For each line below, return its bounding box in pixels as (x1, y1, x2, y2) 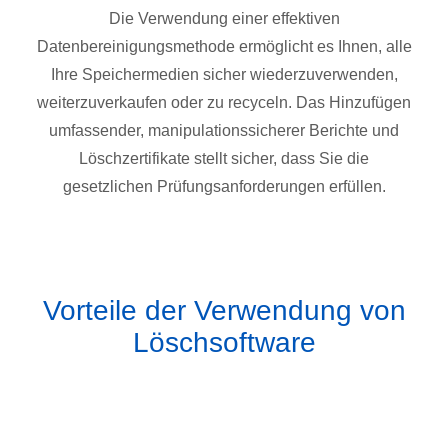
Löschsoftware (132, 327, 316, 358)
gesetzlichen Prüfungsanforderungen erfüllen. (62, 178, 386, 195)
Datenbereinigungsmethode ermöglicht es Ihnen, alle (36, 38, 412, 55)
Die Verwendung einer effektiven (108, 10, 340, 27)
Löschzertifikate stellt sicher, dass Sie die (79, 150, 369, 167)
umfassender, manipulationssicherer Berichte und (49, 122, 399, 139)
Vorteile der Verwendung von (42, 295, 406, 326)
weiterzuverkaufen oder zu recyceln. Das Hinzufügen (37, 94, 411, 111)
